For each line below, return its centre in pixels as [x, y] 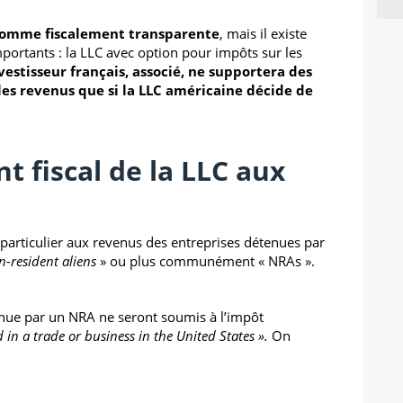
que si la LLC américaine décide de [196, 90]
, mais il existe [263, 33]
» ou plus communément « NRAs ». [206, 260]
